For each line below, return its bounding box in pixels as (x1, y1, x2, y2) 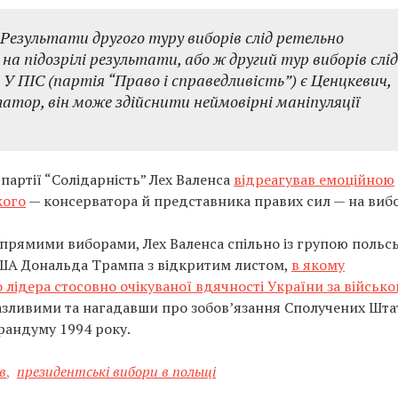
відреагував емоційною (234, 170, 394, 189)
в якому (291, 255, 345, 275)
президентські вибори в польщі (17, 362, 216, 381)
